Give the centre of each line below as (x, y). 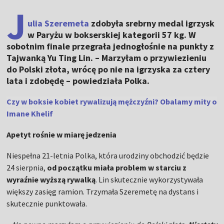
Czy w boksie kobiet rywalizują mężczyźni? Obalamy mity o (112, 102)
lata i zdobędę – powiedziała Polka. (78, 81)
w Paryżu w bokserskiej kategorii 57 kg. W (112, 35)
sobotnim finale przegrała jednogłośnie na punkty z (110, 46)
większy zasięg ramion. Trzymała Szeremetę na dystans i (103, 192)
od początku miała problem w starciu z (117, 168)
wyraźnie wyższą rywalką (51, 180)
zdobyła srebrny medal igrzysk (152, 23)
